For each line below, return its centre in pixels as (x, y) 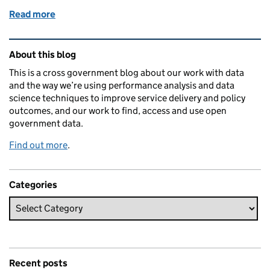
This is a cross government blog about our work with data (127, 72)
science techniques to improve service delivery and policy (127, 98)
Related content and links (85, 47)
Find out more (38, 145)
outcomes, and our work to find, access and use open (118, 110)
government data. (46, 123)
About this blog (42, 54)
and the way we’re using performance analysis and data (122, 85)
